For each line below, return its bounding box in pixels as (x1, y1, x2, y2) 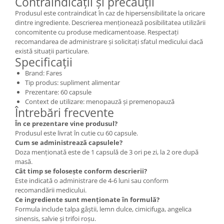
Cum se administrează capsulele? (15, 137, 122, 147)
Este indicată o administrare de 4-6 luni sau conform (15, 175, 168, 185)
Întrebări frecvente (15, 104, 114, 120)
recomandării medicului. (15, 185, 86, 194)
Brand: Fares (25, 68, 62, 77)
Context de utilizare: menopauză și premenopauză (25, 96, 174, 106)
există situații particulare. (15, 46, 89, 55)
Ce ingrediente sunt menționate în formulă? (15, 194, 159, 204)
